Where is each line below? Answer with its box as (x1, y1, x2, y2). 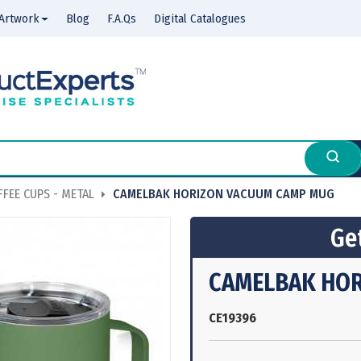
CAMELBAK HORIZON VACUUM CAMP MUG (113, 185, 334, 201)
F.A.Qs (107, 11, 136, 26)
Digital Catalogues (154, 11, 246, 26)
